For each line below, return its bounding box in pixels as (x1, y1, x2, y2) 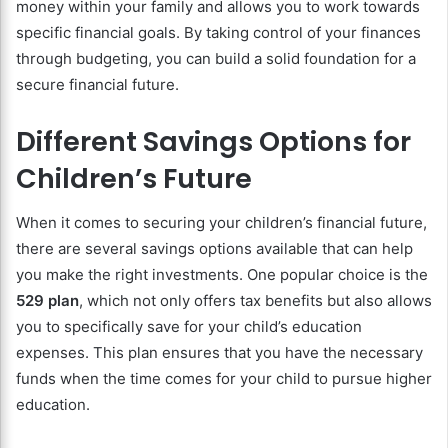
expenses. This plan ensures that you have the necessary (16, 343, 423, 363)
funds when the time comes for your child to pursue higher (16, 369, 432, 389)
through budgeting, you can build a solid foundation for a (16, 48, 416, 68)
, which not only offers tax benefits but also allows (79, 291, 432, 311)
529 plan (16, 291, 79, 311)
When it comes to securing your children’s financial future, (16, 213, 427, 233)
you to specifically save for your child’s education (16, 317, 362, 337)
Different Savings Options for (16, 122, 411, 160)
